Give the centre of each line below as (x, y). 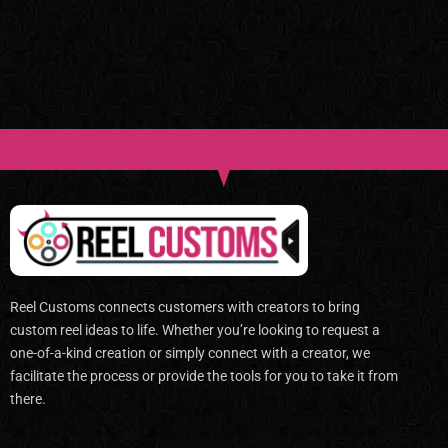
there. (28, 399)
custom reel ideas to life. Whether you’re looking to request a (195, 330)
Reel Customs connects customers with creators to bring (185, 307)
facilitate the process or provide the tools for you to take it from (204, 376)
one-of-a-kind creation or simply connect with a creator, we (190, 353)
